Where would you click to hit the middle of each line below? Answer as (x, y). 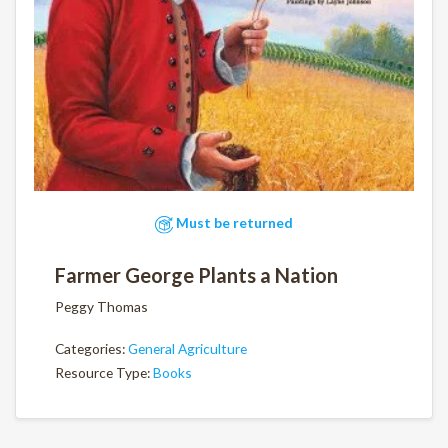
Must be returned (233, 223)
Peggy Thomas (101, 307)
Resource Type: (104, 373)
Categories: (91, 348)
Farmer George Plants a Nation (196, 275)
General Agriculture (187, 348)
